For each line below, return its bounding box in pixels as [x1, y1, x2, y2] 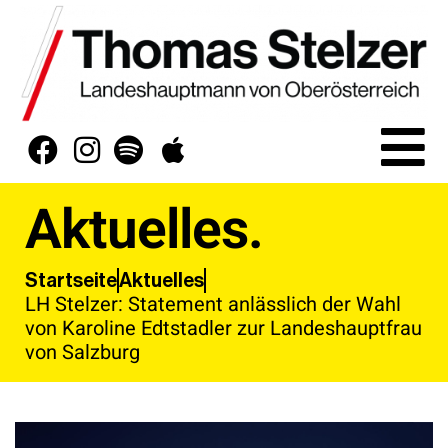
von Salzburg [25, 337, 140, 367]
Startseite [25, 270, 117, 291]
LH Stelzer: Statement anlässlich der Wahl [25, 289, 401, 319]
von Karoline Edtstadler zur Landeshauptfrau [25, 313, 422, 343]
